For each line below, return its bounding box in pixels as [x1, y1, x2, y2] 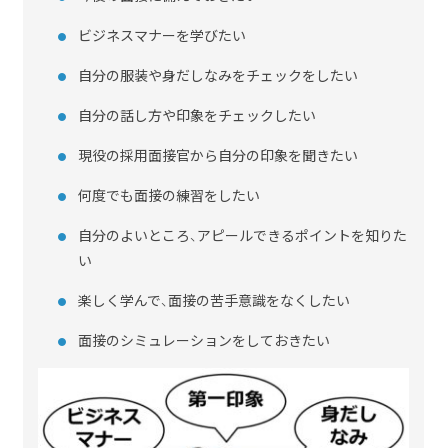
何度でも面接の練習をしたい [78, 184, 261, 205]
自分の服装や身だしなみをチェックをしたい [78, 64, 359, 85]
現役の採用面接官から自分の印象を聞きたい [78, 144, 359, 165]
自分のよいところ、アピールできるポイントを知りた [78, 224, 408, 245]
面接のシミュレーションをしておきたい [78, 329, 331, 350]
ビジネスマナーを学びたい [78, 24, 247, 45]
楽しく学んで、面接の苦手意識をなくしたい [78, 289, 351, 310]
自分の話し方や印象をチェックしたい [78, 104, 317, 125]
